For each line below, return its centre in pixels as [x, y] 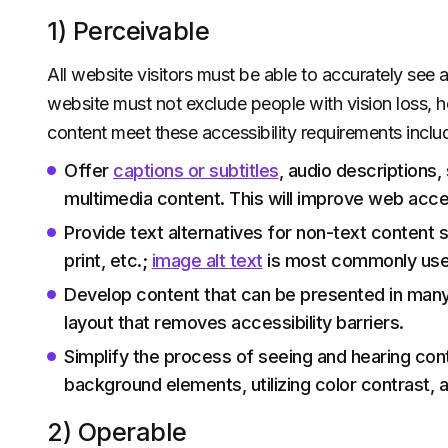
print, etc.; [108, 260]
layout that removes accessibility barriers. [234, 322]
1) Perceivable [128, 31]
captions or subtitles [196, 170]
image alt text [207, 260]
